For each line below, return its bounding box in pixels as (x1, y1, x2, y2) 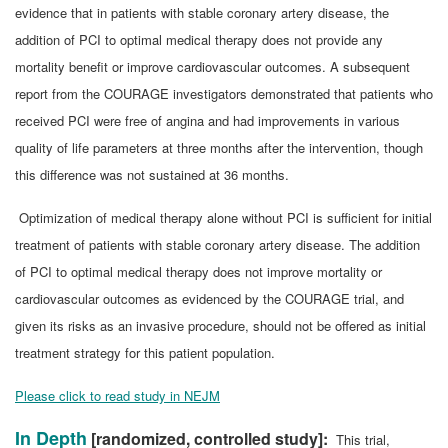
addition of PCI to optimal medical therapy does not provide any (15, 29, 383, 49)
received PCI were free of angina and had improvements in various (15, 110, 400, 130)
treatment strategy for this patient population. (15, 342, 275, 362)
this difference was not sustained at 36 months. (15, 164, 289, 184)
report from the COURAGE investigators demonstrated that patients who (15, 83, 433, 103)
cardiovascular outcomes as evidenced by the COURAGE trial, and (15, 288, 404, 308)
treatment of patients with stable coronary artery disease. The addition (15, 234, 420, 254)
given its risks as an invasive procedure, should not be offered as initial (15, 315, 426, 335)
